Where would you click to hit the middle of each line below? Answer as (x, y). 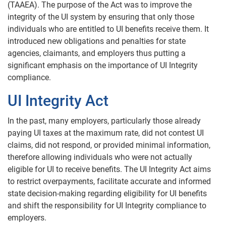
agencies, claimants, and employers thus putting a (97, 53)
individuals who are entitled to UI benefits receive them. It (108, 29)
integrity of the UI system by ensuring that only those (101, 17)
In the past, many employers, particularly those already (104, 121)
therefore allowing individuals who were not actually (100, 157)
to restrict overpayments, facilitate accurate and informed (109, 181)
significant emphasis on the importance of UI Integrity (103, 65)
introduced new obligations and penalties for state (97, 41)
